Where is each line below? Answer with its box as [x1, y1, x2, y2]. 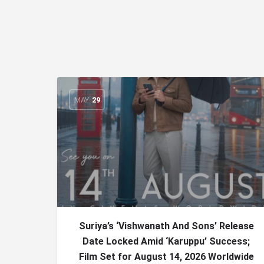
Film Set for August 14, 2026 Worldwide [78, 251, 254, 262]
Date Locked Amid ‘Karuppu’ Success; [82, 236, 250, 247]
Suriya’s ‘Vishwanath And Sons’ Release [78, 220, 254, 232]
